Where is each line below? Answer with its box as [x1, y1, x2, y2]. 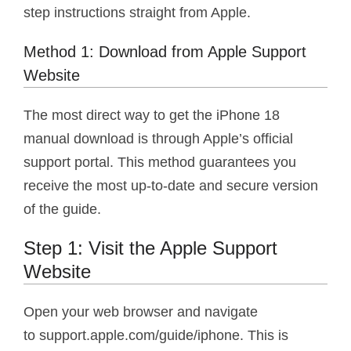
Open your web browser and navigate [24, 304, 258, 320]
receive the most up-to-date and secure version [24, 178, 318, 194]
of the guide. [24, 201, 101, 218]
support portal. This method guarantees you [24, 154, 296, 171]
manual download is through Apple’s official [24, 131, 293, 147]
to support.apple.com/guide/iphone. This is [24, 327, 288, 344]
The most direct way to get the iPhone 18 [24, 107, 280, 124]
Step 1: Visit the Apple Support [24, 237, 277, 259]
